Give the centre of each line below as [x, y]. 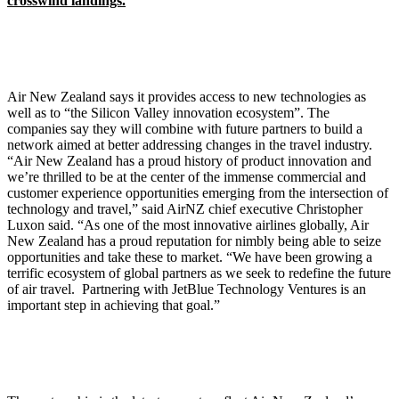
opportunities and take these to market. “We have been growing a [190, 257]
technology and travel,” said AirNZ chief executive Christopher [185, 209]
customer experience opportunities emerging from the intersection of [198, 193]
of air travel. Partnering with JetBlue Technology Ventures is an [187, 289]
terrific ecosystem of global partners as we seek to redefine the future [199, 273]
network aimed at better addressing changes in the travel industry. [190, 145]
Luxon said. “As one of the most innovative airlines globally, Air [188, 225]
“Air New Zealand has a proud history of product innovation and [189, 161]
